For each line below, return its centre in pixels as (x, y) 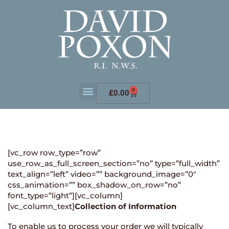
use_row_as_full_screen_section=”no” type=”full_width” (114, 163)
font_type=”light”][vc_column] (65, 195)
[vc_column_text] (41, 206)
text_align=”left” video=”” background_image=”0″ (102, 174)
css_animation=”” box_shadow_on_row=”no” (94, 185)
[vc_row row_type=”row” (54, 152)
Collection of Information (125, 206)
